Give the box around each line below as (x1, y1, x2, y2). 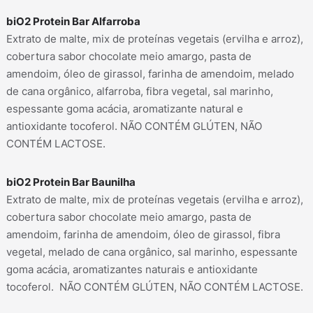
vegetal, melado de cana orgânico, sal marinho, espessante (6, 245, 298, 259)
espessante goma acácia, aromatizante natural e (6, 103, 244, 116)
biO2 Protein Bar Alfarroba (6, 15, 141, 29)
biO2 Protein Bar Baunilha (6, 175, 136, 189)
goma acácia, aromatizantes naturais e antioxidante (6, 263, 259, 276)
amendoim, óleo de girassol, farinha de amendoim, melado (6, 68, 295, 81)
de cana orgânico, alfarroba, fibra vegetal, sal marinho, (6, 85, 274, 99)
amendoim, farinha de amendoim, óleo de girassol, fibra (6, 228, 281, 241)
